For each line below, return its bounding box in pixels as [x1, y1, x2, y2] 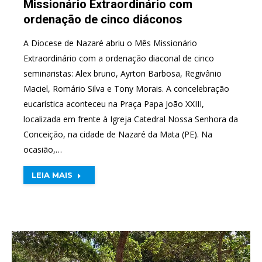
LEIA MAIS [32, 170, 73, 180]
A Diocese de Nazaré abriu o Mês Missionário [23, 37, 197, 49]
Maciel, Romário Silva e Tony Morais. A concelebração [23, 82, 229, 94]
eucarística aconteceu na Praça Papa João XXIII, [23, 98, 204, 109]
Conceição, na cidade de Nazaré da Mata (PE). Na [23, 128, 212, 140]
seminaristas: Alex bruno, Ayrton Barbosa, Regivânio [23, 67, 222, 79]
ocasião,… [23, 143, 62, 155]
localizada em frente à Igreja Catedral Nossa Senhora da [23, 113, 238, 125]
